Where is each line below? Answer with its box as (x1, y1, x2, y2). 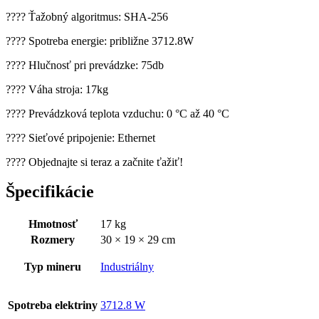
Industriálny (100, 261, 154, 273)
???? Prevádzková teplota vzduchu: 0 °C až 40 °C (6, 107, 229, 120)
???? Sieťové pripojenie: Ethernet (6, 131, 155, 144)
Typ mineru (24, 261, 81, 273)
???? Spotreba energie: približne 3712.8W (6, 34, 194, 47)
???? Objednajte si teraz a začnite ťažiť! (6, 155, 183, 168)
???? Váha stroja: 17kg (6, 83, 108, 95)
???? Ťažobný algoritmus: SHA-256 (6, 10, 168, 23)
